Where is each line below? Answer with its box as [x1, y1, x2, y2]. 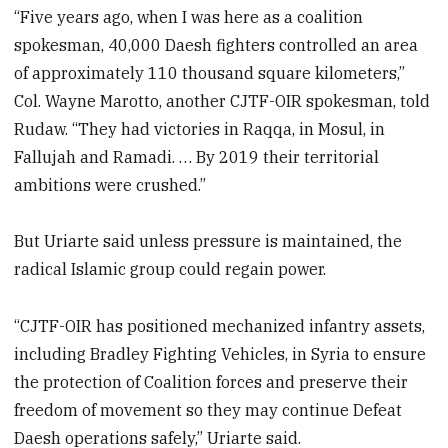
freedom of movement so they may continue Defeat [14, 400, 403, 421]
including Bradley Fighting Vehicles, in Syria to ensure [14, 344, 427, 365]
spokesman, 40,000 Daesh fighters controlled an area [14, 34, 419, 55]
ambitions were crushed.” [14, 174, 207, 195]
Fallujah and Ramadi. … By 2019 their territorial [14, 146, 380, 167]
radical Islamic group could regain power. [14, 259, 327, 280]
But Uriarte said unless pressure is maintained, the [14, 231, 403, 252]
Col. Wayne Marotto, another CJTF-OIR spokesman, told [14, 90, 431, 111]
